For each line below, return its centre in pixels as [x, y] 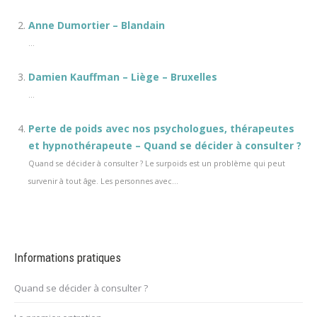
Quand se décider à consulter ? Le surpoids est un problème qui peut [157, 164]
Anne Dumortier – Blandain [97, 25]
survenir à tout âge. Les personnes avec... [103, 181]
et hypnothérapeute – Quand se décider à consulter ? [165, 146]
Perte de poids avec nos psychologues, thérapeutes [161, 129]
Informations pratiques [68, 258]
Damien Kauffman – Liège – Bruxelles [123, 77]
